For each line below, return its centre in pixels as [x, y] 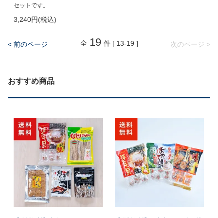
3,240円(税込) [35, 19]
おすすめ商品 [31, 81]
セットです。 [31, 5]
